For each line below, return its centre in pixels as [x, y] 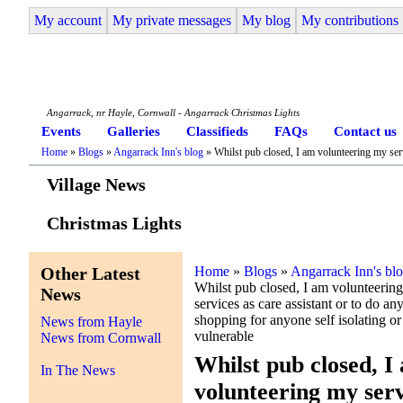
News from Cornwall [101, 337]
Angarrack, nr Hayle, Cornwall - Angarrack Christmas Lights [174, 112]
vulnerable [224, 336]
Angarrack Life [176, 78]
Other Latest [91, 273]
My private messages [172, 20]
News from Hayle [92, 321]
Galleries [134, 131]
